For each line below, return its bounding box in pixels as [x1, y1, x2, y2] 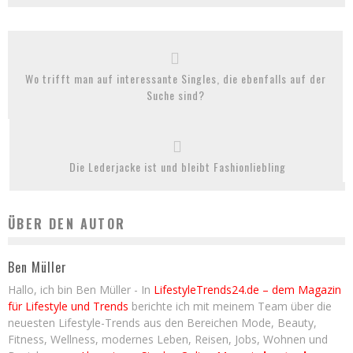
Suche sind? [146, 87, 205, 103]
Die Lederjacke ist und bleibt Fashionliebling [69, 158, 286, 175]
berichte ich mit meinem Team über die [128, 299, 332, 314]
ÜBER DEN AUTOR [8, 214, 126, 233]
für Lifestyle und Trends [8, 299, 128, 314]
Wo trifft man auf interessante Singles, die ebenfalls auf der [24, 70, 326, 87]
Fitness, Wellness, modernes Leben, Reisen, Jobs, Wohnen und [8, 332, 328, 347]
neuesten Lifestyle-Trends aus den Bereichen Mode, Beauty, [8, 315, 317, 331]
